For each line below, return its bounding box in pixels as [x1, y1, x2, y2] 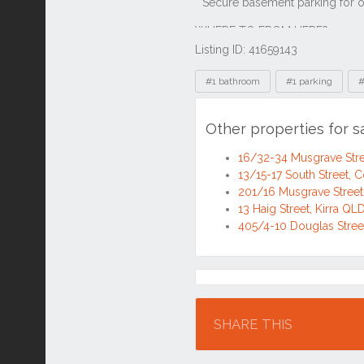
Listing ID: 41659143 [195, 44, 297, 57]
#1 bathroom [206, 76, 260, 88]
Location [202, 277, 263, 295]
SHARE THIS [214, 317, 292, 334]
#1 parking [286, 76, 332, 88]
